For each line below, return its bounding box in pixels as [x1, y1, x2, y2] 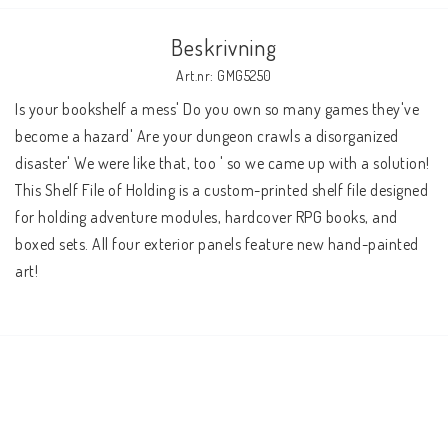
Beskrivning [171, 33, 277, 61]
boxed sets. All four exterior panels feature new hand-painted [15, 234, 419, 254]
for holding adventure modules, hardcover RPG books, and [15, 207, 398, 227]
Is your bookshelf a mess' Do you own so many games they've [15, 99, 419, 119]
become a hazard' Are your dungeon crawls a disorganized [15, 126, 399, 146]
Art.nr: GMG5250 [176, 67, 272, 84]
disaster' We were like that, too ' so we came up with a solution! [15, 153, 430, 173]
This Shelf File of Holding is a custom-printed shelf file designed [15, 180, 428, 200]
